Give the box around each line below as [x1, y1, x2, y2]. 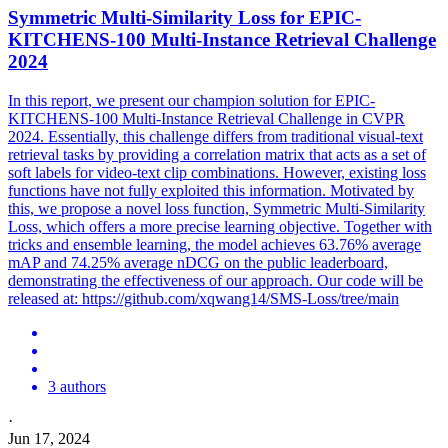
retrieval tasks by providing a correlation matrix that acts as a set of [8, 146, 426, 163]
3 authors [48, 378, 106, 395]
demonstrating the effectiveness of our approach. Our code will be [8, 272, 423, 289]
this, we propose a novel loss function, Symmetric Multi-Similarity [8, 200, 425, 217]
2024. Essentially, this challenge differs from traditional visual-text [8, 128, 423, 145]
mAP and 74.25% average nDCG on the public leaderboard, [8, 254, 388, 271]
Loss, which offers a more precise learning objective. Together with [8, 218, 432, 235]
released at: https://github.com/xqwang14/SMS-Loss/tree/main [8, 290, 399, 307]
